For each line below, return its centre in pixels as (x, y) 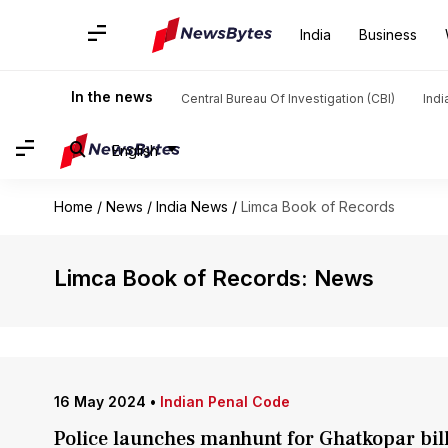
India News (191, 206)
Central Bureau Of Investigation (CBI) (288, 98)
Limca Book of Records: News (213, 278)
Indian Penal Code (224, 401)
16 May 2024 (99, 401)
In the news (112, 96)
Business (388, 34)
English (135, 150)
